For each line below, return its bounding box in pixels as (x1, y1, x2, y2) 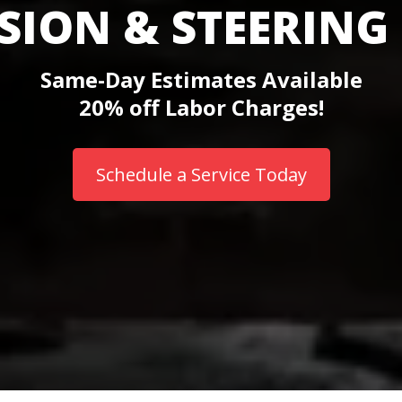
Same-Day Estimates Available (39, 64, 363, 94)
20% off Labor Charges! (78, 92, 324, 122)
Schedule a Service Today (95, 162, 307, 187)
